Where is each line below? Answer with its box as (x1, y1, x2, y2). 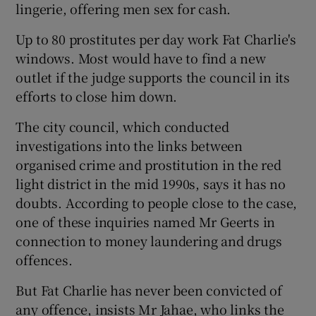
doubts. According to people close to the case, (16, 193, 298, 212)
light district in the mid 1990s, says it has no (16, 174, 286, 193)
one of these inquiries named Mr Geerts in (16, 212, 276, 231)
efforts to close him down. (16, 87, 178, 105)
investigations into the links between (16, 136, 243, 154)
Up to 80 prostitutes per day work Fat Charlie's (16, 30, 297, 48)
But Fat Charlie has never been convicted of (16, 281, 282, 299)
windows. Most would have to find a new (16, 49, 266, 67)
